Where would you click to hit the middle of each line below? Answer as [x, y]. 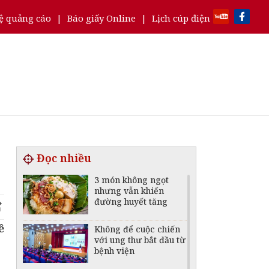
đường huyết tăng [131, 201]
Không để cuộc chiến [138, 229]
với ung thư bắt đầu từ [140, 240]
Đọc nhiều [64, 158]
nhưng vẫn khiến [129, 191]
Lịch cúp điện [181, 18]
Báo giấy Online [101, 18]
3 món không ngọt [132, 180]
